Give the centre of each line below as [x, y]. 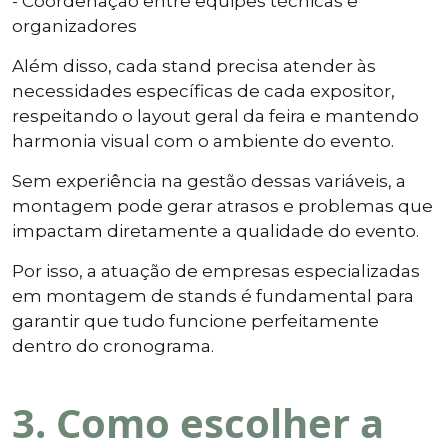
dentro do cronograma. [113, 345]
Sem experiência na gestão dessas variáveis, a [209, 180]
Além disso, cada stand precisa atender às [194, 65]
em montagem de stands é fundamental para [213, 295]
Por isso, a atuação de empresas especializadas [216, 270]
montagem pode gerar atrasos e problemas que [222, 205]
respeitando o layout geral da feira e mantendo [215, 115]
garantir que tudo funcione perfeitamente [195, 320]
